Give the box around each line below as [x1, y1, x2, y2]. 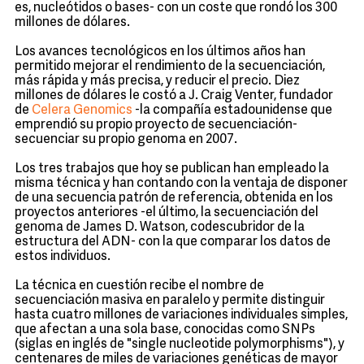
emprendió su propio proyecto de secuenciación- [15, 119, 297, 132]
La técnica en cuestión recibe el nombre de [15, 279, 264, 292]
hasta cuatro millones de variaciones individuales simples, [15, 309, 348, 322]
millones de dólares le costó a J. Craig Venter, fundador [15, 89, 333, 102]
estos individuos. [15, 250, 110, 263]
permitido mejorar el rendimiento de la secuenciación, [15, 60, 325, 73]
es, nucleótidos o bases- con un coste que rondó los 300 [15, 2, 337, 15]
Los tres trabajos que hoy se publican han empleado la [15, 162, 329, 175]
